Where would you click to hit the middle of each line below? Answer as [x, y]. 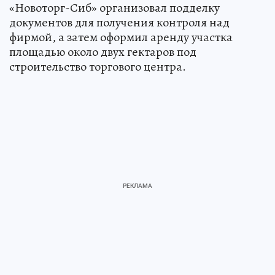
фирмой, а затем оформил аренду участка [121, 37]
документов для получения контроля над [119, 23]
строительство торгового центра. [98, 67]
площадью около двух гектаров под [103, 52]
